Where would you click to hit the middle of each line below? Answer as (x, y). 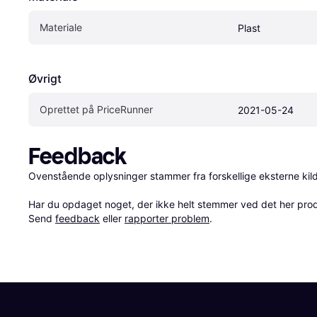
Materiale (61, 28)
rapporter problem (167, 219)
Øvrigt (45, 79)
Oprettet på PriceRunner (96, 110)
